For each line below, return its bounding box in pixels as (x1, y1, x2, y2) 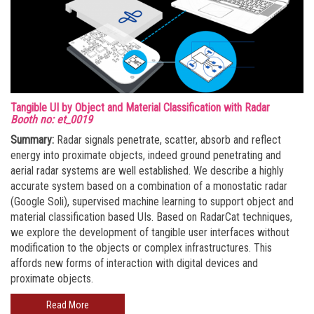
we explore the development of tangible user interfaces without (11, 226, 289, 239)
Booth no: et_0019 (11, 113, 93, 126)
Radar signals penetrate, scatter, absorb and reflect (54, 133, 281, 146)
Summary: (11, 133, 54, 146)
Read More (46, 299, 89, 310)
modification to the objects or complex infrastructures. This (11, 241, 272, 254)
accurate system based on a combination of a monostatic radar (11, 179, 287, 193)
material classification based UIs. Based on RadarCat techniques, (11, 210, 292, 224)
